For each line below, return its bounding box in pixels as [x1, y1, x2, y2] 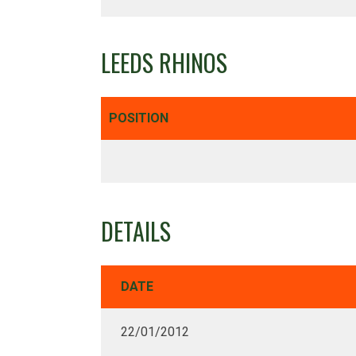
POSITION [109, 110, 168, 126]
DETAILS [101, 213, 171, 250]
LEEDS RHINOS [101, 44, 227, 80]
